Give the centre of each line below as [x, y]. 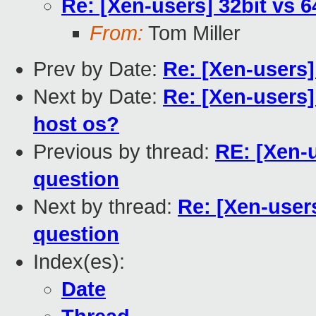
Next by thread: [105, 207]
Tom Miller [192, 34]
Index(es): [79, 262]
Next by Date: [98, 97]
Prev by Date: [98, 69]
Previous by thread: [124, 152]
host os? [76, 124]
